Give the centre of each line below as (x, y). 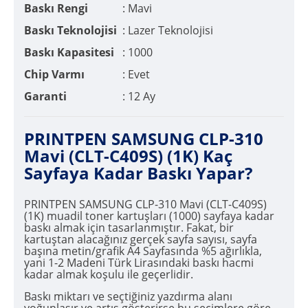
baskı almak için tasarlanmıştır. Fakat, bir (129, 228)
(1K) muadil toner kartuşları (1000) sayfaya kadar (149, 216)
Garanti (45, 96)
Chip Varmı (54, 74)
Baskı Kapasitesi (69, 52)
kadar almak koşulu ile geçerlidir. (109, 275)
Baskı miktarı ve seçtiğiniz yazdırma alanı (128, 297)
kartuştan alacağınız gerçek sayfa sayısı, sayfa (141, 240)
